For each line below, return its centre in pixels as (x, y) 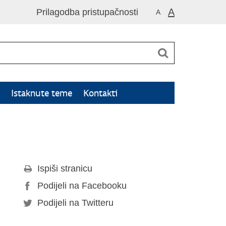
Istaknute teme (42, 93)
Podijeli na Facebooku (82, 186)
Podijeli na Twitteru (75, 203)
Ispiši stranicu (65, 168)
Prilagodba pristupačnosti (87, 12)
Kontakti (100, 93)
